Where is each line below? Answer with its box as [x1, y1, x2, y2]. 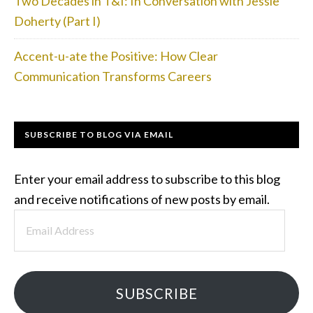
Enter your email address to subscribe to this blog [14, 171, 280, 187]
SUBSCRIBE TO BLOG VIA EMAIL [24, 129, 173, 140]
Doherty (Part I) [14, 13, 101, 29]
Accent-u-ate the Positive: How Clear [14, 48, 218, 64]
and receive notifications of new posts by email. [14, 191, 270, 207]
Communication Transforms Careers [14, 68, 212, 84]
